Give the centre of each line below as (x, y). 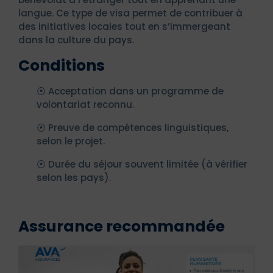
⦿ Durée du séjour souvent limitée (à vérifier (142, 165)
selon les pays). (74, 178)
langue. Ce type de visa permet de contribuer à (130, 13)
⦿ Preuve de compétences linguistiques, (133, 128)
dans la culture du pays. (76, 40)
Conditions (62, 66)
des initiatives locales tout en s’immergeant (124, 27)
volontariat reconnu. (85, 105)
